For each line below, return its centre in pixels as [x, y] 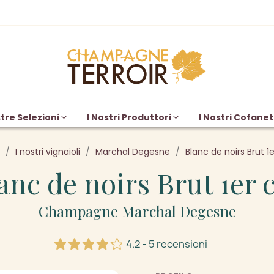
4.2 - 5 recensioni [166, 244]
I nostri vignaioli [47, 152]
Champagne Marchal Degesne [137, 211]
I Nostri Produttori [129, 117]
